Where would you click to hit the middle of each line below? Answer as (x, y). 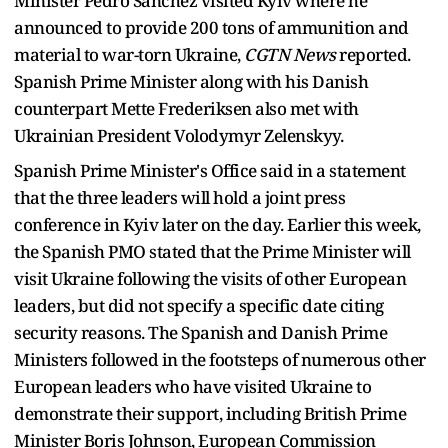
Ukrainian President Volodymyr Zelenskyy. (178, 135)
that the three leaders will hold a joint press (179, 197)
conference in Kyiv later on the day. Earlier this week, (217, 224)
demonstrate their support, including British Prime (210, 413)
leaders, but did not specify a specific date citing (199, 305)
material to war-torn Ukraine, (129, 54)
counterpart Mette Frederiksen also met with (186, 108)
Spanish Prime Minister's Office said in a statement (210, 170)
